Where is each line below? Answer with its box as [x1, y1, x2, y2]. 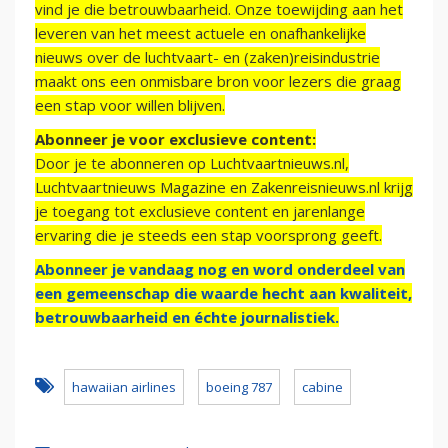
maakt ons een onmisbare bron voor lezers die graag [35, 71, 401, 92]
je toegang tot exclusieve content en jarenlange [35, 201, 365, 222]
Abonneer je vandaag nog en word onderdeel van [35, 259, 405, 280]
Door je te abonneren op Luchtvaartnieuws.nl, [35, 153, 349, 174]
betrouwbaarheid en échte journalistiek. [35, 307, 339, 328]
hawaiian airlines [72, 378, 176, 397]
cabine [302, 378, 343, 397]
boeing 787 [206, 378, 272, 397]
